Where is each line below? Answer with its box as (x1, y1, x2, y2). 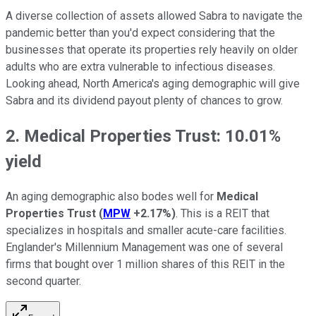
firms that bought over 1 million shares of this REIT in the (6, 257, 285, 271)
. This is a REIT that (176, 206, 269, 220)
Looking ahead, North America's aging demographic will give (6, 76, 300, 90)
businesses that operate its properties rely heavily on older (6, 42, 298, 56)
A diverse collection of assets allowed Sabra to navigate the (6, 8, 303, 23)
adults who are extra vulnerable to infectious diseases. (6, 59, 275, 73)
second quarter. (6, 274, 81, 288)
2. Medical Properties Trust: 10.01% (6, 126, 281, 146)
